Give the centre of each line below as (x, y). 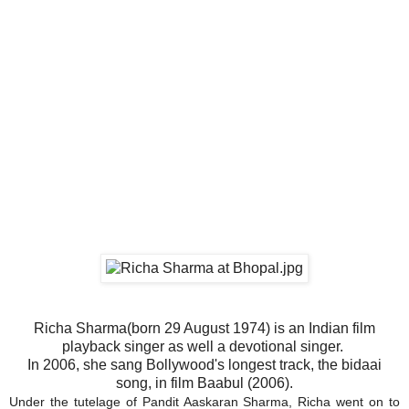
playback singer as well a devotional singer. (204, 346)
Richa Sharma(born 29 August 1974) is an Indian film (204, 328)
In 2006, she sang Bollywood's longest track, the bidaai (204, 364)
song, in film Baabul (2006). (204, 383)
